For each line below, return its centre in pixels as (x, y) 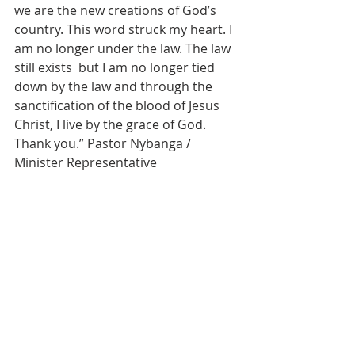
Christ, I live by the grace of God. (113, 124)
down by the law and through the (115, 86)
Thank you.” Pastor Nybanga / (104, 143)
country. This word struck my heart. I (125, 29)
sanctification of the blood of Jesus (118, 105)
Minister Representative (86, 162)
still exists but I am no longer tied (116, 67)
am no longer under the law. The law (124, 48)
